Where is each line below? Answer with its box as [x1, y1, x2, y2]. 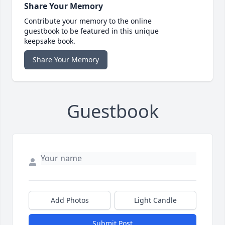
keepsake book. [24, 36, 75, 46]
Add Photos [50, 195, 89, 205]
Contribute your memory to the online [24, 16, 152, 26]
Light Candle [134, 195, 177, 205]
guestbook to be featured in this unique [24, 26, 159, 36]
